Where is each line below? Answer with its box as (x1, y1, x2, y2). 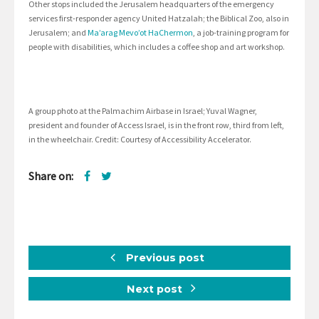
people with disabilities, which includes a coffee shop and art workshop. (28, 41, 285, 53)
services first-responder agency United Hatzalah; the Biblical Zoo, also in (28, 13, 289, 24)
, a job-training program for (193, 27, 289, 38)
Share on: (28, 169, 73, 184)
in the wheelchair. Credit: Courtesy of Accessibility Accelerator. (28, 134, 251, 145)
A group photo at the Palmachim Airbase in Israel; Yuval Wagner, (28, 105, 257, 117)
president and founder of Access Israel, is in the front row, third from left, (28, 120, 284, 131)
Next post (127, 282, 185, 296)
